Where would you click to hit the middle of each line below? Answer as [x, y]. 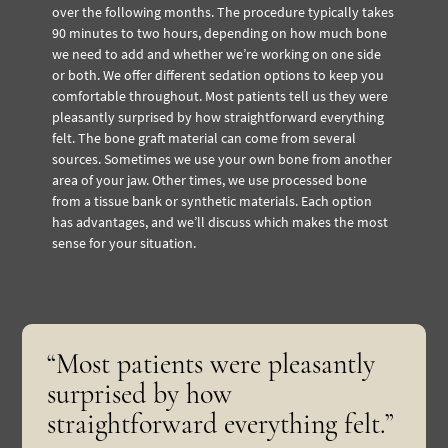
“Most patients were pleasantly [211, 363]
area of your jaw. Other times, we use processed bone [210, 179]
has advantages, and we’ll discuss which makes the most [220, 221]
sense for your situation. [124, 242]
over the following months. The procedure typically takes [223, 11]
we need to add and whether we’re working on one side [217, 53]
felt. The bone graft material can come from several [204, 137]
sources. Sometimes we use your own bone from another [222, 158]
